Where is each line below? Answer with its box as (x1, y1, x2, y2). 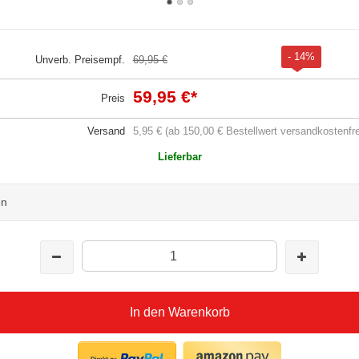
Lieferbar (157, 150, 202, 163)
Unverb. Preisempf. (34, 53, 125, 66)
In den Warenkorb (129, 305, 230, 319)
